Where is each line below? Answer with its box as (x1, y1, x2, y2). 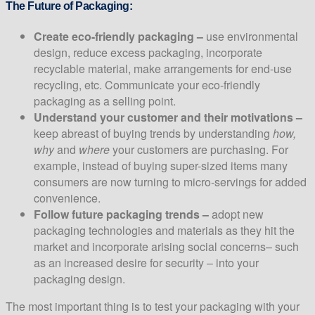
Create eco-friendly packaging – (34, 27, 203, 44)
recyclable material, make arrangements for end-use (34, 60, 292, 77)
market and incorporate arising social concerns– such (34, 238, 299, 255)
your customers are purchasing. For (112, 141, 288, 157)
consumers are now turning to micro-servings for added (34, 173, 307, 190)
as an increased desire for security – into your (34, 254, 259, 271)
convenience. (34, 189, 101, 206)
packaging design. (34, 270, 125, 287)
